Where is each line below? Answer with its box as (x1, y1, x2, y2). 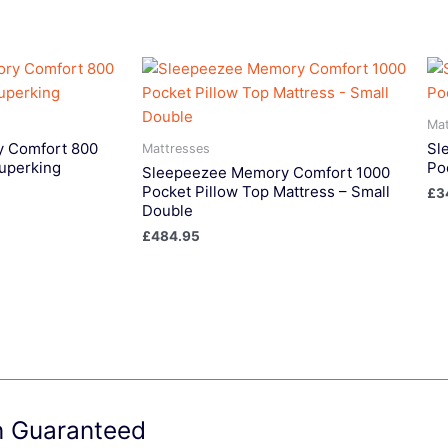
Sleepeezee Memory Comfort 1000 (142, 163, 390, 183)
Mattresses (142, 140, 210, 156)
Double (142, 201, 193, 221)
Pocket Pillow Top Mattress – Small (142, 182, 390, 202)
